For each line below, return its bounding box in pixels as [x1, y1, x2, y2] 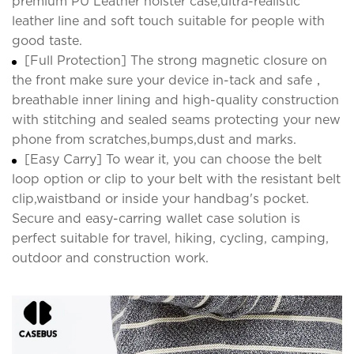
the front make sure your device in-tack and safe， [12, 72, 325, 88]
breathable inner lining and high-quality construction [12, 92, 339, 107]
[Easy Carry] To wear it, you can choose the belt [24, 151, 322, 167]
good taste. [12, 32, 82, 48]
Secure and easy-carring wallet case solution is [12, 210, 300, 226]
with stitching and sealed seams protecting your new [12, 111, 341, 127]
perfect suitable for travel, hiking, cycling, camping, [12, 230, 329, 246]
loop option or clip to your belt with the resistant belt [12, 171, 341, 186]
